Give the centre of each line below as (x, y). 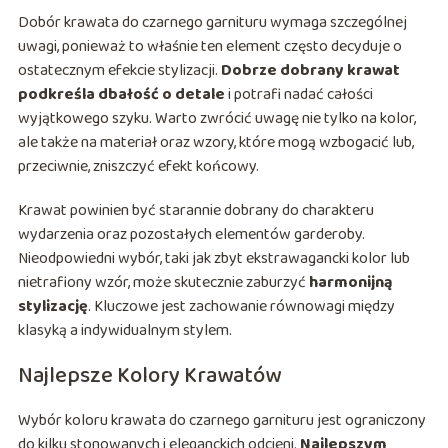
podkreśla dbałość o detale (121, 95)
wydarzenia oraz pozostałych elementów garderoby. (191, 235)
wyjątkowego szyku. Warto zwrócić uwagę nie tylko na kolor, (216, 119)
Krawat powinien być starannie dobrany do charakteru (195, 211)
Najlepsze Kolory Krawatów (149, 376)
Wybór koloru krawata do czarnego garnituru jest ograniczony (221, 421)
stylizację (52, 307)
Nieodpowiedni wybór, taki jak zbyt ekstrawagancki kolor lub (213, 259)
